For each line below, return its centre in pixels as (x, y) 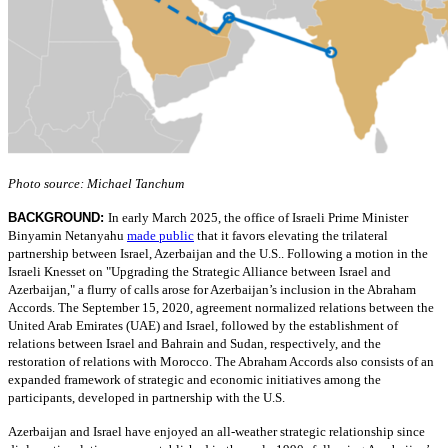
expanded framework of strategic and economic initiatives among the (194, 380)
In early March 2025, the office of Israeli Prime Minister (258, 218)
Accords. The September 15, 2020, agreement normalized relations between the (221, 308)
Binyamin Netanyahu (67, 236)
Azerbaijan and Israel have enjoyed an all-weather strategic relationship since (216, 432)
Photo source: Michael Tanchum (96, 184)
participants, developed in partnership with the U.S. (146, 398)
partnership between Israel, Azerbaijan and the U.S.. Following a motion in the (218, 254)
